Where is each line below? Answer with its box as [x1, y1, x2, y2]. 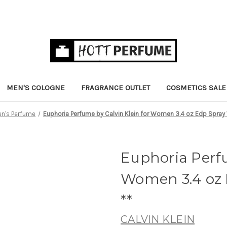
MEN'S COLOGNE [7, 83, 65, 92]
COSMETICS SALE [166, 83, 226, 92]
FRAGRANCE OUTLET [81, 83, 150, 92]
